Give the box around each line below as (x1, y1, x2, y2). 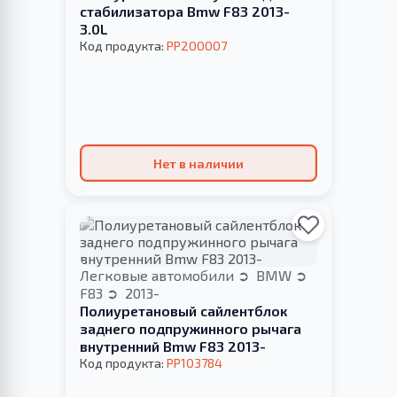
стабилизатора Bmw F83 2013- (80, 3, 290, 20)
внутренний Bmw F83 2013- (80, 337, 266, 354)
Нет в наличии (153, 155, 244, 171)
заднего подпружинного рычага (80, 319, 301, 337)
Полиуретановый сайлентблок (80, 301, 287, 319)
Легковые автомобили (80, 266, 237, 284)
